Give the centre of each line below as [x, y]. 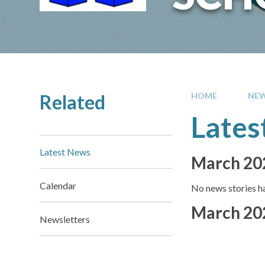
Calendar [58, 185]
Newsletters [65, 219]
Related [73, 102]
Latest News [65, 151]
